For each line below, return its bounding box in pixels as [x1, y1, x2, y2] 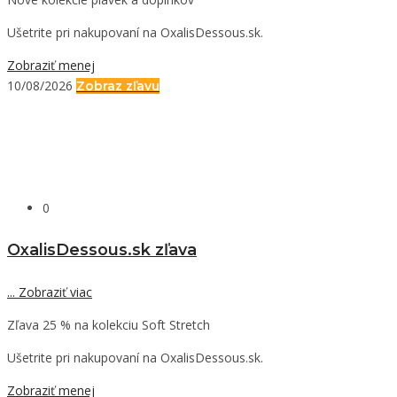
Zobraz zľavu [76, 78, 160, 95]
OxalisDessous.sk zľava [7, 239, 197, 259]
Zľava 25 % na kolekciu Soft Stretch [7, 315, 210, 333]
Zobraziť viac [15, 283, 92, 300]
